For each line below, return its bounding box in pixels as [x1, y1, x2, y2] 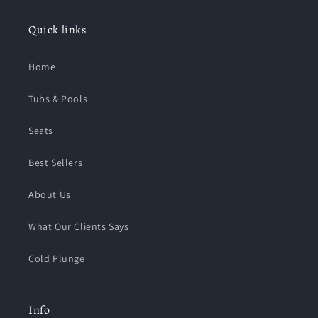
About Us [28, 188, 71, 201]
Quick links [28, 22, 87, 38]
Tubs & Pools [28, 92, 88, 105]
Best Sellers [28, 156, 83, 169]
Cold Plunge [28, 252, 85, 265]
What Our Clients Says [28, 220, 129, 233]
